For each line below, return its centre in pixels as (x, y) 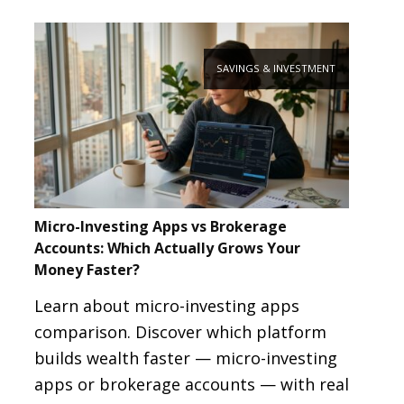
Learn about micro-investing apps (166, 306)
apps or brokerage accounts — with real (191, 385)
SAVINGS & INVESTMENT (276, 69)
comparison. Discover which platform (180, 332)
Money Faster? (87, 269)
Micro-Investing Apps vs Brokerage (160, 226)
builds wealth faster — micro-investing (185, 358)
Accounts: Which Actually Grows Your (167, 248)
